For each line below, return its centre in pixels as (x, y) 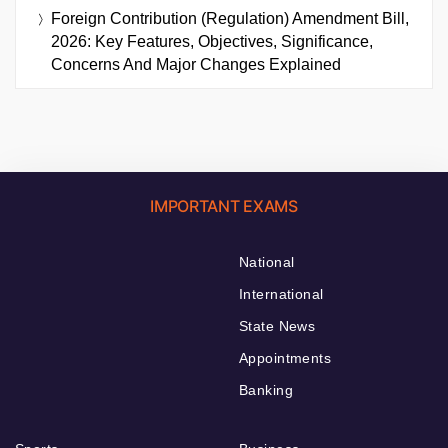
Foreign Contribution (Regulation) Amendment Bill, (230, 18)
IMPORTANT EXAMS (224, 205)
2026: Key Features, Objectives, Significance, (212, 41)
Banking (266, 389)
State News (277, 325)
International (281, 293)
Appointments (285, 357)
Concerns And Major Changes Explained (196, 64)
